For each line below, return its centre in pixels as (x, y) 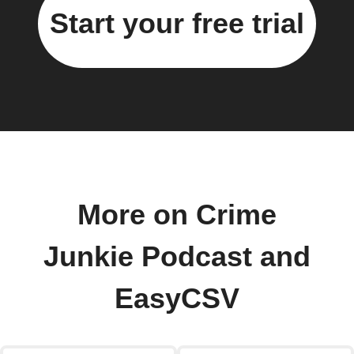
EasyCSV (177, 299)
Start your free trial (177, 24)
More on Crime (177, 215)
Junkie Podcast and (177, 257)
